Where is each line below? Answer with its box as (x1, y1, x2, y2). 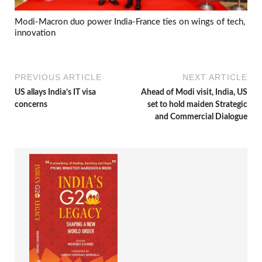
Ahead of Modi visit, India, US (141, 88, 247, 97)
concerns (15, 101, 47, 109)
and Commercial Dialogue (155, 113, 247, 122)
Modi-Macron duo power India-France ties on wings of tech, (15, 17, 245, 26)
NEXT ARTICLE (182, 73, 247, 82)
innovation (15, 28, 56, 37)
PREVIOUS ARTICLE (15, 73, 102, 82)
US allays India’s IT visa (15, 88, 96, 97)
